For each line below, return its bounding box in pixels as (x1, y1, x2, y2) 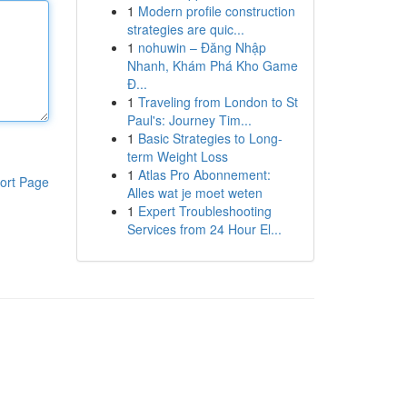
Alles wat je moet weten (126, 184, 263, 202)
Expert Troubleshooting (137, 202, 272, 220)
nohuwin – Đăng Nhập (137, 38, 266, 56)
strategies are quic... (126, 20, 244, 38)
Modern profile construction (137, 2, 295, 20)
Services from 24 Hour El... (126, 220, 282, 238)
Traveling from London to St (137, 93, 298, 111)
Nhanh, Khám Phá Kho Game (126, 56, 298, 74)
